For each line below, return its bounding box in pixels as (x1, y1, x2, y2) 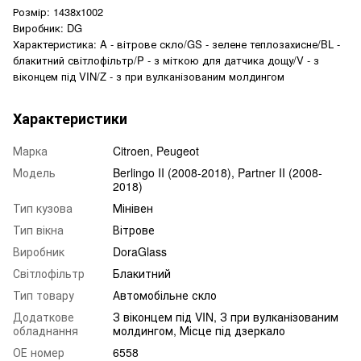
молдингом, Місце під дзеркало (113, 322, 285, 338)
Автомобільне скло (113, 286, 217, 303)
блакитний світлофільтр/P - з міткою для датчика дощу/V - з (13, 52, 319, 68)
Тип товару (13, 286, 74, 303)
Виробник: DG (13, 19, 82, 35)
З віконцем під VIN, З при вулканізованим (113, 308, 338, 325)
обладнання (13, 322, 78, 338)
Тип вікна (13, 221, 64, 238)
